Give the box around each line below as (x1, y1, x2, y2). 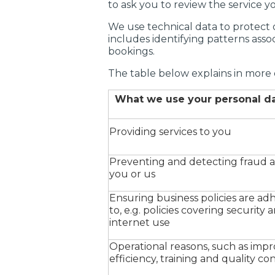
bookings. (108, 45, 155, 57)
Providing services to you (109, 126, 231, 137)
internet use (109, 217, 170, 228)
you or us (109, 168, 155, 180)
